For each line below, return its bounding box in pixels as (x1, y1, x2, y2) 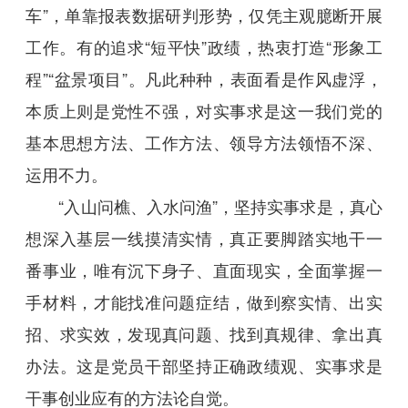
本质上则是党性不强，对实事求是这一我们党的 (25, 98, 382, 123)
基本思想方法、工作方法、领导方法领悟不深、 (25, 130, 382, 155)
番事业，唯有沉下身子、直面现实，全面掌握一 (25, 258, 382, 282)
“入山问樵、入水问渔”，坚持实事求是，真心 (25, 194, 382, 219)
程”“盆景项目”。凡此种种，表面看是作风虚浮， (25, 66, 382, 91)
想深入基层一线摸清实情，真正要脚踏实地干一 (25, 226, 382, 250)
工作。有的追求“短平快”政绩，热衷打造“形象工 (25, 35, 382, 59)
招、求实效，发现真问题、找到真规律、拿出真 (25, 321, 382, 346)
